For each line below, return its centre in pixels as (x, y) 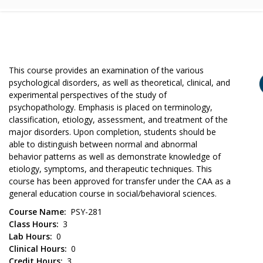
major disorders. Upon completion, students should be (112, 132)
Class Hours (33, 224)
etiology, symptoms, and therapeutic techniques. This (110, 169)
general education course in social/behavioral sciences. (113, 193)
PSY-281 (86, 212)
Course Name (36, 212)
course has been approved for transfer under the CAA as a (120, 181)
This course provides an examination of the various (106, 70)
